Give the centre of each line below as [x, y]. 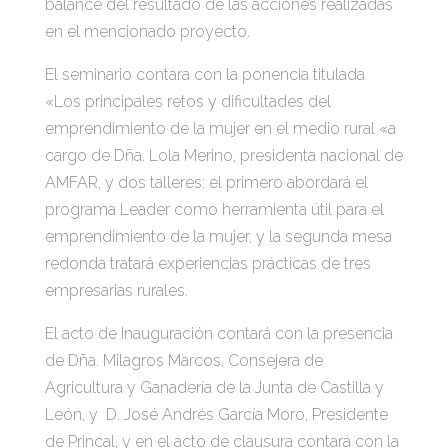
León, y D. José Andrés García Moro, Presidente [216, 414]
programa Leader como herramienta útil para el [214, 209]
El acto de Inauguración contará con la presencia [218, 333]
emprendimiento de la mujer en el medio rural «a [220, 128]
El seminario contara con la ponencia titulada [204, 74]
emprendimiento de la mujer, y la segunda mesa [218, 236]
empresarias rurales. [116, 290]
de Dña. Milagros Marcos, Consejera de [183, 360]
